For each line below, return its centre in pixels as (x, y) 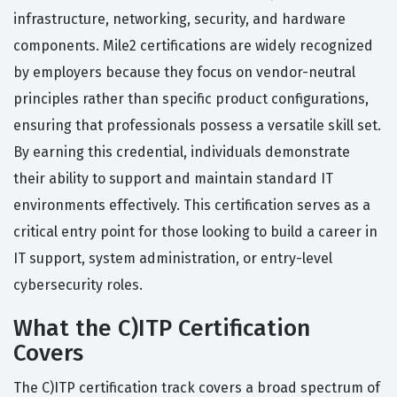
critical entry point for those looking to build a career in (195, 232)
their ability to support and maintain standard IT (173, 179)
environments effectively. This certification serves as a (192, 206)
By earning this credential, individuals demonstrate (182, 152)
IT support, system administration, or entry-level (173, 259)
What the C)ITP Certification (162, 329)
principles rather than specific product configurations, (191, 99)
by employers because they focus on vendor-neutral (184, 73)
